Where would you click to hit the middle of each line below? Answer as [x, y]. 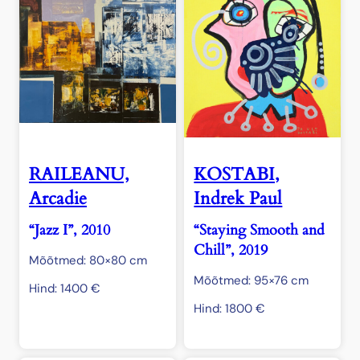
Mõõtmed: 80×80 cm [88, 261]
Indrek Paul [238, 199]
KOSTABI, [237, 175]
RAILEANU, [79, 175]
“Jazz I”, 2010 [70, 231]
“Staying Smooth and [260, 231]
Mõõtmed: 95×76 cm [252, 281]
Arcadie [58, 199]
